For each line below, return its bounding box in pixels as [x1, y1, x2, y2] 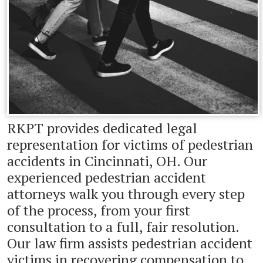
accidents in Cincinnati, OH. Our [7, 151, 207, 170]
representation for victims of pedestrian [7, 134, 253, 154]
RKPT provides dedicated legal [7, 118, 197, 137]
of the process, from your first [7, 200, 190, 220]
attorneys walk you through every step [7, 184, 245, 203]
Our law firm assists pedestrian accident [7, 233, 252, 252]
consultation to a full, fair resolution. [7, 217, 239, 236]
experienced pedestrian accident [7, 167, 206, 187]
